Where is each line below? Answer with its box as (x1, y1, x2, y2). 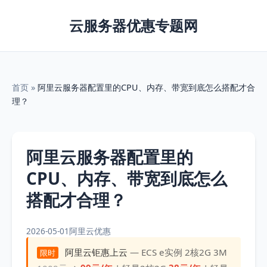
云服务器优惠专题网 (69, 15, 198, 35)
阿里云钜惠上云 (64, 246, 128, 259)
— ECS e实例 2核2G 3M (127, 246, 227, 259)
